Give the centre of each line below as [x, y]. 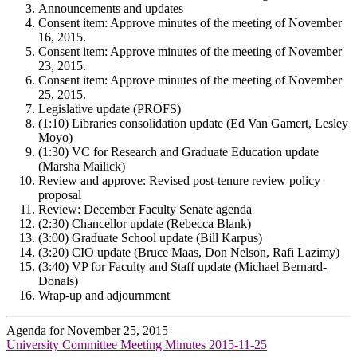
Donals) [58, 280]
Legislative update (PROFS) [110, 108]
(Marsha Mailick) [82, 166]
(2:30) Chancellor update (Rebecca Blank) [145, 223]
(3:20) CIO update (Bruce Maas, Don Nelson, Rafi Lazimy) [189, 252]
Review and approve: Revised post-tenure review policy [179, 180]
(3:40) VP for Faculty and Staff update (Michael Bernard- [182, 266]
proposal [60, 194]
